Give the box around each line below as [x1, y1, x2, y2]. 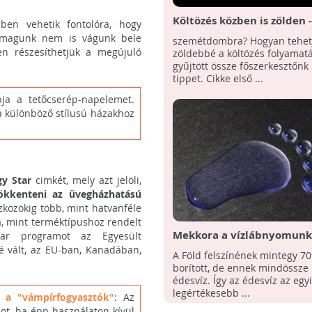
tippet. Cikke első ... [172, 72, 263, 86]
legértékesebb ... [172, 286, 250, 300]
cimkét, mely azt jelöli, [35, 173, 142, 187]
